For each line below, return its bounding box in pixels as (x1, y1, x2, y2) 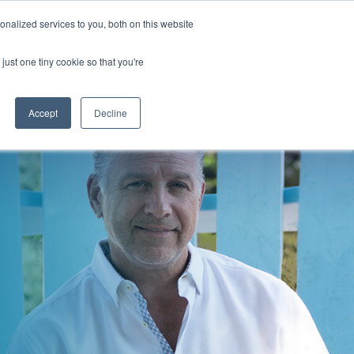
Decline (94, 106, 127, 119)
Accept (28, 106, 58, 119)
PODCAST (74, 65, 138, 81)
